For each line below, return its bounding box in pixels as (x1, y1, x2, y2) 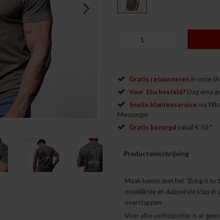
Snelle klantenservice (129, 101, 197, 109)
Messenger (117, 110, 149, 118)
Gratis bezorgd (129, 123, 176, 131)
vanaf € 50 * (176, 123, 212, 131)
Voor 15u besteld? (129, 88, 186, 96)
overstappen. (125, 198, 163, 206)
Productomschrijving (124, 150, 189, 158)
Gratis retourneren (129, 75, 190, 83)
